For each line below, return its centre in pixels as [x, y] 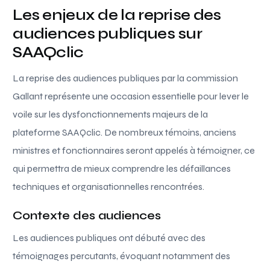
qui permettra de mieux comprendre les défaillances [122, 168]
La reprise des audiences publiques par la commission [126, 78]
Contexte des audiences [87, 215]
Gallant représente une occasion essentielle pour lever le [131, 96]
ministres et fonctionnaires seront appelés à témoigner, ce [134, 150]
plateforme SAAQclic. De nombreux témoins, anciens [125, 132]
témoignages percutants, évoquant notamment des [122, 256]
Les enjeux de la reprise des [117, 14]
